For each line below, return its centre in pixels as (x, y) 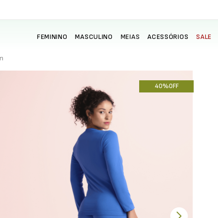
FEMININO (52, 37)
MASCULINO (94, 37)
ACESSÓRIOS (168, 37)
